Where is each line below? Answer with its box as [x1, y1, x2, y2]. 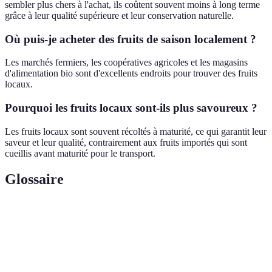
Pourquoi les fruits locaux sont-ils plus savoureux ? [5, 101, 257, 114]
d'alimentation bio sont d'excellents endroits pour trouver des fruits [5, 68, 257, 79]
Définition [79, 211, 116, 221]
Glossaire [5, 171, 64, 187]
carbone [15, 259, 44, 268]
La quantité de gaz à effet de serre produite [79, 240, 226, 250]
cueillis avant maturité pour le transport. [5, 148, 155, 158]
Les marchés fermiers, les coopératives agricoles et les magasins [5, 57, 248, 68]
